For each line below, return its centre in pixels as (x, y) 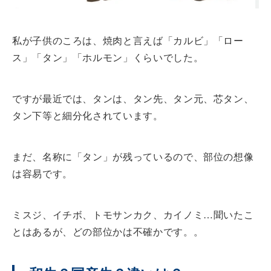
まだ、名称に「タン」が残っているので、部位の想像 (133, 157)
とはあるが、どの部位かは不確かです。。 (108, 232)
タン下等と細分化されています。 (88, 116)
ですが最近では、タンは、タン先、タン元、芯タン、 (133, 99)
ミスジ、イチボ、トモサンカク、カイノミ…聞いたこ (133, 215)
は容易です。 (42, 174)
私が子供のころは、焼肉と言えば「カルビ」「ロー (128, 41)
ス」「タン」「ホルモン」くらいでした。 (108, 57)
